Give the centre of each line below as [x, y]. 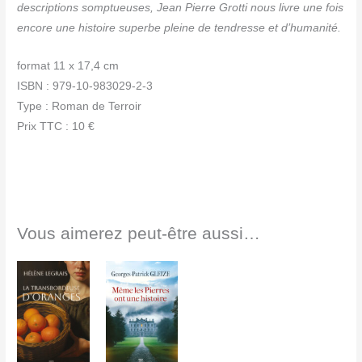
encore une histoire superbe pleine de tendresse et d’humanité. [179, 27]
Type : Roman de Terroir [80, 106]
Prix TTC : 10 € [56, 126]
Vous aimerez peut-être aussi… [139, 234]
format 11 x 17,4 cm [68, 65]
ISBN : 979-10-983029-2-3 [85, 86]
